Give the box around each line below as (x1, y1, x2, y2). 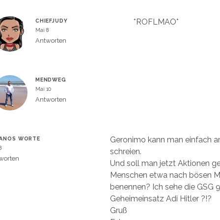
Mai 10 (35, 86, 51, 92)
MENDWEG (35, 77, 66, 82)
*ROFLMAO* (134, 17, 179, 27)
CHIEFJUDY (35, 18, 68, 24)
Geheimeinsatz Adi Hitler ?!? (110, 194, 212, 203)
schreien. (110, 147, 141, 156)
